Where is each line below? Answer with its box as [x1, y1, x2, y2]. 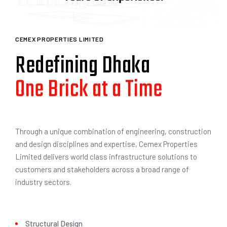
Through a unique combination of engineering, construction [15, 126, 211, 136]
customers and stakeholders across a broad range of [15, 164, 189, 174]
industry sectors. [15, 177, 71, 186]
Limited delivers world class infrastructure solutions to [15, 152, 197, 161]
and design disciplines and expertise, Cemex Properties [15, 139, 198, 148]
